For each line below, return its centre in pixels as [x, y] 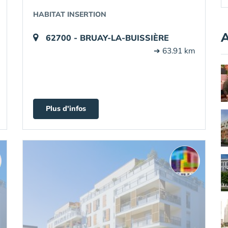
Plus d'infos [66, 108]
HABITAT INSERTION [70, 14]
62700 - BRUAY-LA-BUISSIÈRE [107, 38]
